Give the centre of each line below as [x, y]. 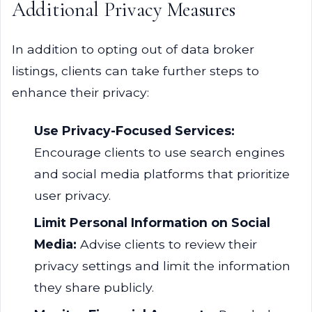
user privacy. [72, 195]
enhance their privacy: [80, 92]
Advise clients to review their [167, 244]
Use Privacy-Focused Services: [134, 131]
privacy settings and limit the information [162, 266]
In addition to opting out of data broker [133, 49]
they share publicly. [94, 287]
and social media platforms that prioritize [162, 174]
